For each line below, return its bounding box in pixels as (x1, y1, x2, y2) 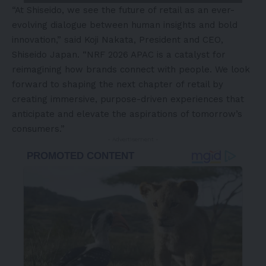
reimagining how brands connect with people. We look (12, 64, 250, 75)
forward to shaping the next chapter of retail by (12, 78, 223, 90)
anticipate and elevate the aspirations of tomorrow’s (12, 108, 242, 119)
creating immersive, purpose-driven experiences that (12, 93, 244, 104)
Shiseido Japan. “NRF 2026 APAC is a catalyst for (12, 49, 226, 60)
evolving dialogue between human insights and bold (12, 19, 237, 30)
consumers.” (12, 123, 65, 134)
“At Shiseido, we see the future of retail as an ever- (12, 4, 235, 15)
